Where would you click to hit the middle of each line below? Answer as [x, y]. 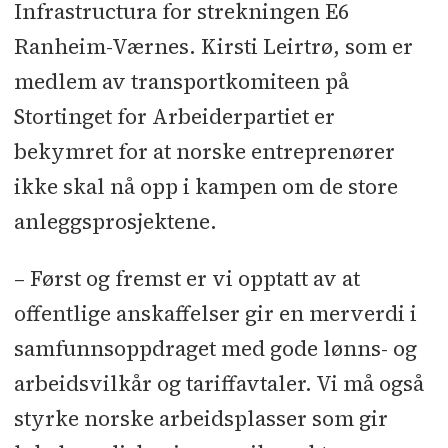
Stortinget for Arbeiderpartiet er [174, 117]
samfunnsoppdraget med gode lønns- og [215, 348]
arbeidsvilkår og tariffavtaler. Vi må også [218, 383]
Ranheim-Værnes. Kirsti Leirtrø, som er [213, 47]
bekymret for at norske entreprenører [204, 152]
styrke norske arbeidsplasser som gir [200, 418]
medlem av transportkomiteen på [181, 82]
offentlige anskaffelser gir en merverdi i [215, 313]
